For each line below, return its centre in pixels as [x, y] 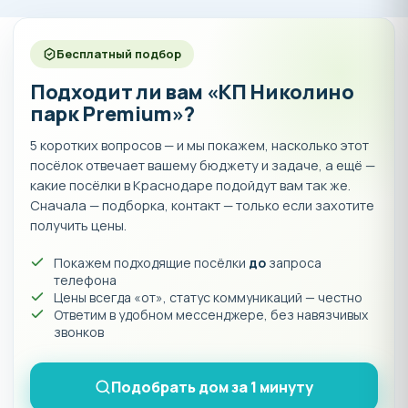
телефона [85, 280]
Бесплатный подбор [119, 54]
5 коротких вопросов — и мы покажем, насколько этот [199, 146]
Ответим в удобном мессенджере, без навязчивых [211, 315]
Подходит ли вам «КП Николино [192, 92]
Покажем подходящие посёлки [151, 263]
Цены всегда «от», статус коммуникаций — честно [208, 298]
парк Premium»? [112, 114]
